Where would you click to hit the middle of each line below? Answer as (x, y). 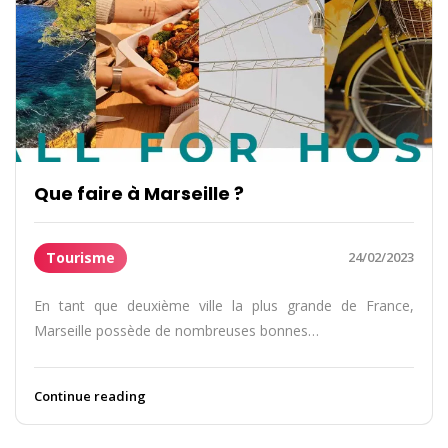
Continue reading (90, 395)
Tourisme (81, 257)
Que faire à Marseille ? (139, 193)
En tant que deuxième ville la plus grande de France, (224, 305)
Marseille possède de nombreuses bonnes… (177, 330)
